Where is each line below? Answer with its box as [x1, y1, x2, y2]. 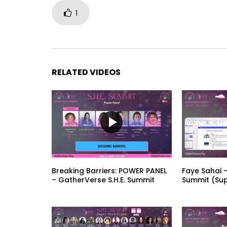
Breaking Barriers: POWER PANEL [52, 165, 167, 176]
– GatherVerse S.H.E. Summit [52, 174, 155, 185]
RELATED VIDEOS [52, 66, 121, 79]
